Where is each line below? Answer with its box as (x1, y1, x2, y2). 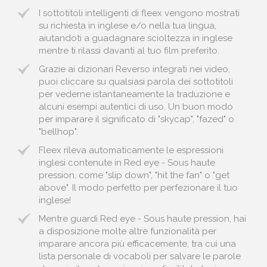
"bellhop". (39, 126, 78, 137)
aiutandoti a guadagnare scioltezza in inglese (39, 33, 232, 44)
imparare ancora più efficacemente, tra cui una (39, 238, 236, 249)
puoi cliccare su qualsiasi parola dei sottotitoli (39, 76, 233, 87)
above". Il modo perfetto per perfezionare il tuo (39, 182, 238, 193)
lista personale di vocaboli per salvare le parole (39, 251, 241, 262)
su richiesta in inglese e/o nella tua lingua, (39, 20, 216, 31)
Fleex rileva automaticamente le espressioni (39, 145, 223, 156)
